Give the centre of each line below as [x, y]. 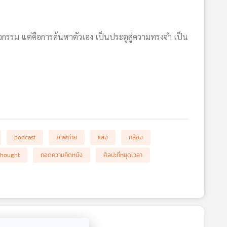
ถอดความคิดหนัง [62, 155]
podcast [25, 137]
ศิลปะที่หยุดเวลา [123, 155]
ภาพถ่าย [67, 137]
